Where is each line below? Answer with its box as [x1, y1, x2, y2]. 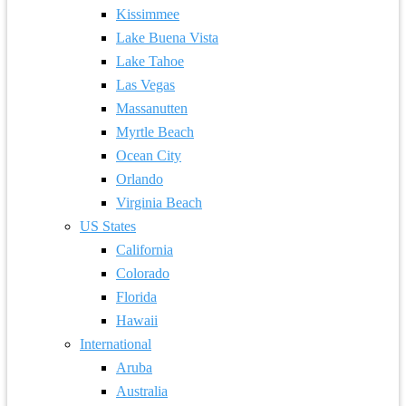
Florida [116, 289, 157, 304]
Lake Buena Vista [116, 30, 218, 45]
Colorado [116, 266, 169, 281]
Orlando [116, 171, 163, 187]
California [116, 242, 173, 257]
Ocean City [116, 148, 181, 163]
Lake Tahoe [116, 53, 184, 69]
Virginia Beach [116, 195, 202, 210]
